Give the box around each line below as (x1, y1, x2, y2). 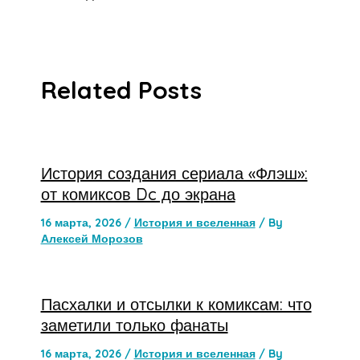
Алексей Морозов (40, 231, 143, 247)
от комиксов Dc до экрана (40, 184, 235, 205)
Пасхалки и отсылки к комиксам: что (40, 294, 312, 315)
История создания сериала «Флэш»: (40, 163, 308, 184)
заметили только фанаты (40, 315, 228, 336)
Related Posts (40, 75, 202, 106)
